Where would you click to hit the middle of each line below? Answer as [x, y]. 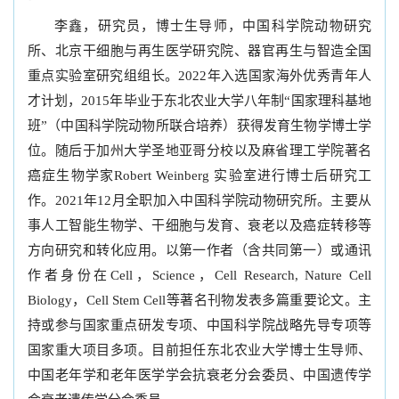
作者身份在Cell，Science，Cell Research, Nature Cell [199, 275]
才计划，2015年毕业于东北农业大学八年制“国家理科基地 [199, 101]
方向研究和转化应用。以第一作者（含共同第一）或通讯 [199, 250]
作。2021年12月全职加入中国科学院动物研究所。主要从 [199, 200]
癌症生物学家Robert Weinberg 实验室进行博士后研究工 [199, 175]
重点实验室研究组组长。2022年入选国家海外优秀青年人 [199, 76]
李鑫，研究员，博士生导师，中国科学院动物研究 [213, 26]
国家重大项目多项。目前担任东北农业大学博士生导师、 [199, 350]
